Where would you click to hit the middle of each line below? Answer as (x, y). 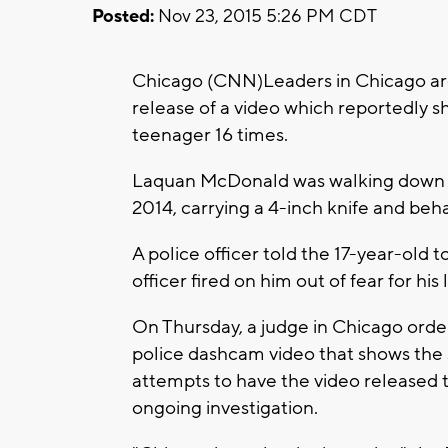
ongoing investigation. (225, 407)
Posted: (123, 16)
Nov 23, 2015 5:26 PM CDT (265, 16)
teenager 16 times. (210, 134)
